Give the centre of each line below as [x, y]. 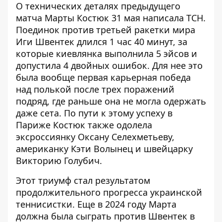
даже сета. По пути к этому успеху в [94, 113]
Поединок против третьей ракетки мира [106, 30]
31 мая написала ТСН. [157, 18]
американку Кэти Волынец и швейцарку [104, 149]
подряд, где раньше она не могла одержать [111, 101]
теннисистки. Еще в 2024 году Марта [96, 204]
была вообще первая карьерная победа [103, 78]
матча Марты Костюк [62, 18]
